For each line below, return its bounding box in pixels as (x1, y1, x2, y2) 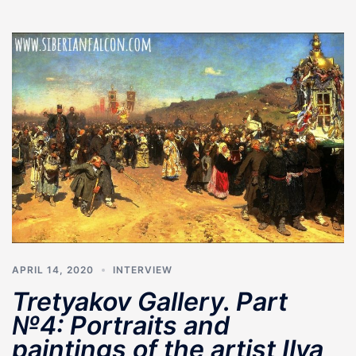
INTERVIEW (113, 263, 172, 276)
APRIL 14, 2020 (12, 263, 94, 276)
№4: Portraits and (12, 309, 230, 341)
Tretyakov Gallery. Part (12, 285, 288, 317)
